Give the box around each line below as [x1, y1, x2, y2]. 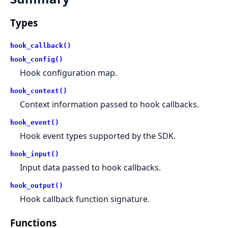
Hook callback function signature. [20, 193, 150, 205]
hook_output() [10, 182, 63, 190]
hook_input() [10, 150, 59, 158]
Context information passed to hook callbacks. [20, 99, 199, 110]
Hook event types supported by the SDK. [20, 130, 176, 142]
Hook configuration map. [20, 67, 118, 79]
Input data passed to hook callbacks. [20, 162, 161, 174]
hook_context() [10, 87, 67, 95]
